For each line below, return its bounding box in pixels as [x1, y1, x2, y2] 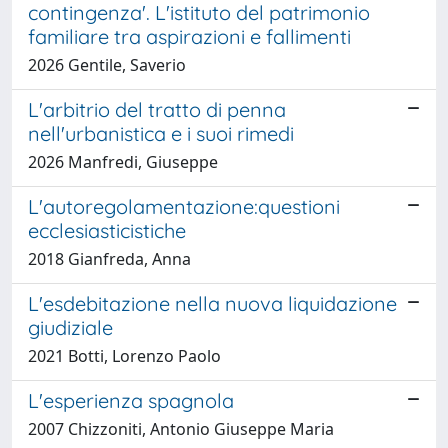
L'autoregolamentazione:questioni [28, 193, 340, 219]
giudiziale [28, 314, 113, 340]
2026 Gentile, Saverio [28, 53, 186, 76]
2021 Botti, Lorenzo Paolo [28, 344, 221, 367]
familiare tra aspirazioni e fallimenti [28, 23, 351, 49]
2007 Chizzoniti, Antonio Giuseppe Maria [28, 417, 334, 440]
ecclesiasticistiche [28, 217, 186, 243]
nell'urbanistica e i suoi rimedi [28, 120, 294, 146]
